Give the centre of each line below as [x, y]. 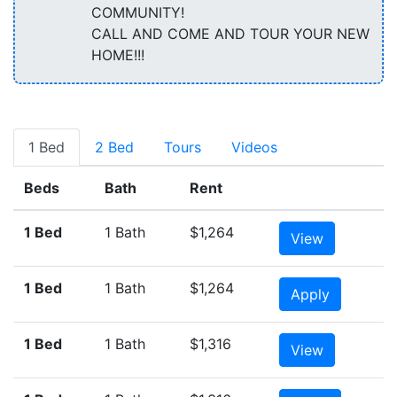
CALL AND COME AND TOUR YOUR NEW [230, 33]
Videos [254, 147]
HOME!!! [122, 54]
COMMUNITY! [137, 12]
